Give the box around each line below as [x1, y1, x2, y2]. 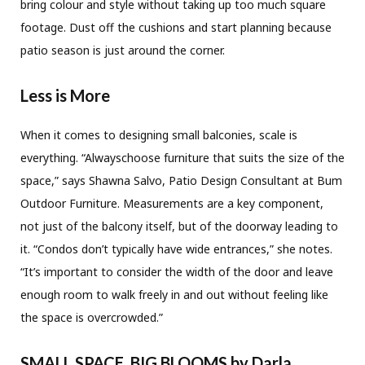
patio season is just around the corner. [20, 42, 225, 58]
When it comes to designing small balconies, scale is [20, 126, 297, 143]
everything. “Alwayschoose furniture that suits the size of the [20, 149, 345, 165]
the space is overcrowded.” [20, 309, 163, 325]
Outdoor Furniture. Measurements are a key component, [20, 195, 323, 211]
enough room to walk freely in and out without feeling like [20, 286, 328, 302]
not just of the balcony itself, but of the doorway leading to [20, 218, 338, 234]
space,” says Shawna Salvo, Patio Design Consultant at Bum [20, 172, 342, 188]
